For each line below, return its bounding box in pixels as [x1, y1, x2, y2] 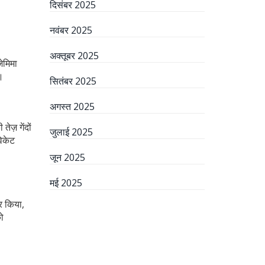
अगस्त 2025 [49, 100, 95, 113]
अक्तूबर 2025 [49, 49, 99, 62]
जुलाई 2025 [49, 125, 93, 138]
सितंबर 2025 [49, 75, 96, 88]
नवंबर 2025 [49, 24, 92, 37]
